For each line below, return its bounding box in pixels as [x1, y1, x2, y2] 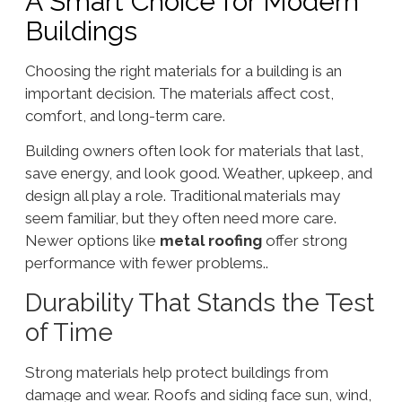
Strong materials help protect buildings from [24, 363, 328, 381]
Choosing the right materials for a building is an [24, 62, 342, 81]
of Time [24, 317, 113, 347]
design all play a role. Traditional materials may [24, 187, 340, 205]
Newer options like [24, 232, 156, 250]
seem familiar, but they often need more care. [24, 209, 336, 228]
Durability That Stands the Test [24, 287, 374, 318]
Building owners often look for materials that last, [24, 142, 363, 161]
